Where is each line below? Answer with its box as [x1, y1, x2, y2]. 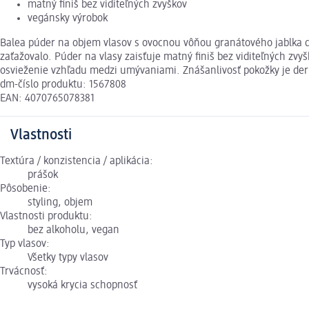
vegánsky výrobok [28, 13, 108, 25]
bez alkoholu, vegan [28, 225, 119, 237]
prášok [28, 170, 58, 181]
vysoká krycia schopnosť [28, 280, 137, 292]
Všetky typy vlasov [28, 252, 108, 264]
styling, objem [28, 197, 92, 209]
